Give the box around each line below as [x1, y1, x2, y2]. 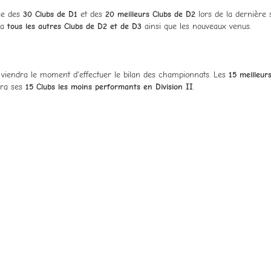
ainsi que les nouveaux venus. [142, 21, 251, 31]
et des [77, 8, 105, 19]
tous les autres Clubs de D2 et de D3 [7, 21, 142, 31]
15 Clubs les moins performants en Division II [25, 81, 193, 92]
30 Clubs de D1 [23, 8, 77, 19]
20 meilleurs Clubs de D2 [105, 8, 195, 19]
